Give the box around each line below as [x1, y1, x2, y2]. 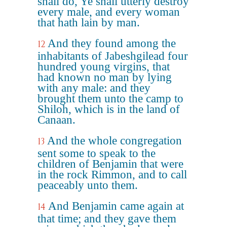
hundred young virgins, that [37, 60, 170, 73]
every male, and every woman [37, 6, 180, 18]
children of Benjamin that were [37, 158, 183, 170]
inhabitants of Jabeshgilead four [37, 50, 188, 62]
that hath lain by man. [37, 16, 140, 29]
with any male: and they [37, 82, 150, 94]
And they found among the [48, 37, 176, 50]
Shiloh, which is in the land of [37, 103, 180, 116]
